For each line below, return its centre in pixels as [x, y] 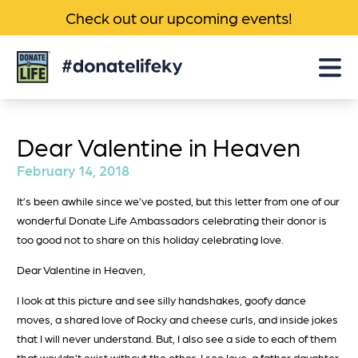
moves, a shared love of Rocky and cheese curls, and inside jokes [177, 319]
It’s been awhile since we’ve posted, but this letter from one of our [178, 201]
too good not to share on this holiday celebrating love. [150, 239]
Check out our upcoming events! [179, 18]
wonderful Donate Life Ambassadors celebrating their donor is [172, 220]
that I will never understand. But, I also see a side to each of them [177, 338]
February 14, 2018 [73, 170]
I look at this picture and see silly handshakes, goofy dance [161, 300]
